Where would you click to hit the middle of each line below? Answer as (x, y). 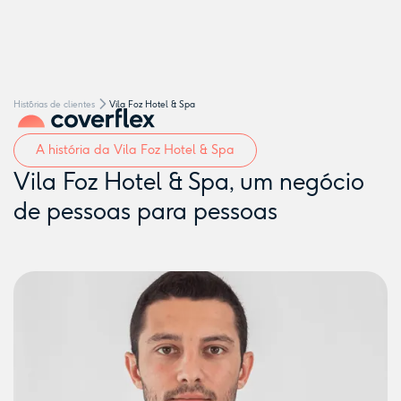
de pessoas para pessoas (145, 211)
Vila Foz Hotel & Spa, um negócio (189, 182)
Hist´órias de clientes (54, 104)
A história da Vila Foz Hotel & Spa (135, 150)
